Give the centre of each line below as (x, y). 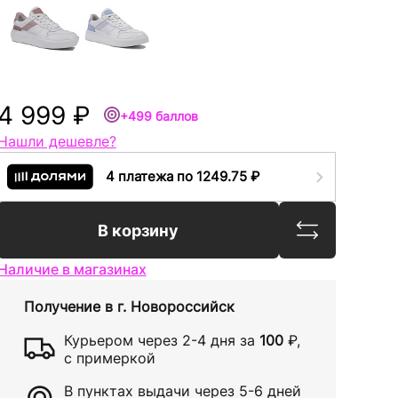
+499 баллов (159, 116)
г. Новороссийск (175, 306)
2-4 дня (208, 340)
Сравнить (327, 227)
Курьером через (123, 340)
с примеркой (109, 358)
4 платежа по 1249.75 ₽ (182, 176)
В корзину (138, 230)
